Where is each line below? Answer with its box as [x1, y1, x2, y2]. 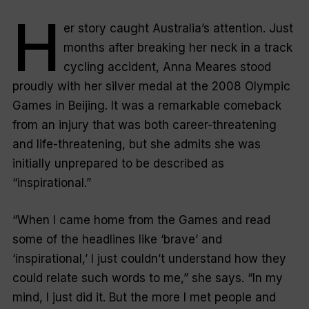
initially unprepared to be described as [12, 157, 224, 171]
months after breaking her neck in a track [63, 41, 292, 55]
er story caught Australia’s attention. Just [63, 21, 293, 36]
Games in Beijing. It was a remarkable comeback [12, 99, 281, 113]
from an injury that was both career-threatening [12, 118, 277, 132]
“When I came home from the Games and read [12, 212, 270, 227]
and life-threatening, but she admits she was [12, 137, 261, 152]
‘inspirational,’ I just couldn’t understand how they [12, 251, 286, 266]
